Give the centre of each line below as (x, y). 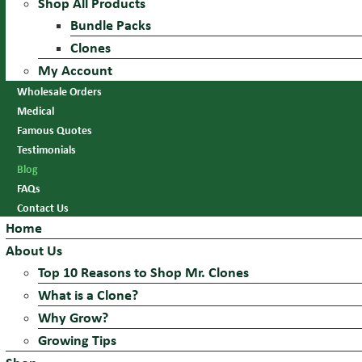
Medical (36, 110)
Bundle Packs (111, 25)
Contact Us (43, 207)
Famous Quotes (55, 130)
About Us (34, 250)
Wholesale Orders (59, 91)
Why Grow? (73, 317)
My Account (75, 70)
